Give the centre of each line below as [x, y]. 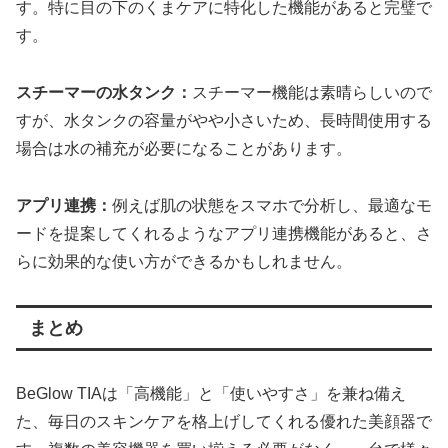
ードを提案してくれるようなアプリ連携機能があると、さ [224, 234]
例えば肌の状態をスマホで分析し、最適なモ [272, 206]
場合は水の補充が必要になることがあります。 [184, 149]
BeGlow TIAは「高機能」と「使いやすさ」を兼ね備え [211, 393]
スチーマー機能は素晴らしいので [312, 93]
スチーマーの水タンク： [104, 93]
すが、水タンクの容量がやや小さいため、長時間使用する [224, 121]
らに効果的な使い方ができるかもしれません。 [184, 262]
